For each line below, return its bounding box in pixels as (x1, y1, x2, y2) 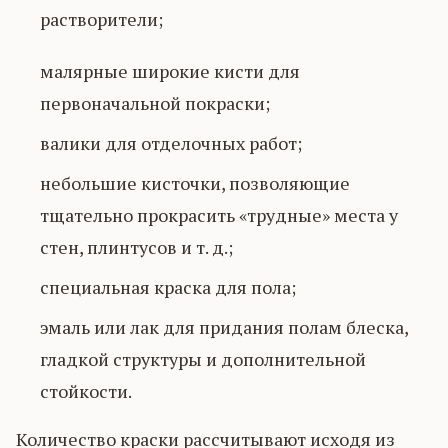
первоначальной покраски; (40, 91, 270, 115)
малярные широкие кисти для (40, 59, 300, 83)
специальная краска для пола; (40, 275, 296, 299)
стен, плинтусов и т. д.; (40, 235, 233, 259)
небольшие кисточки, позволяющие (40, 171, 350, 195)
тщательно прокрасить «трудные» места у (40, 203, 398, 227)
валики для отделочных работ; (40, 131, 302, 155)
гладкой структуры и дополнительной (40, 347, 366, 371)
